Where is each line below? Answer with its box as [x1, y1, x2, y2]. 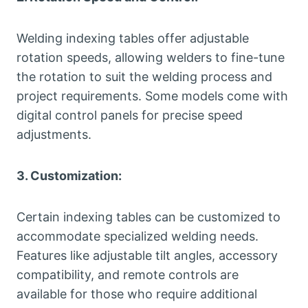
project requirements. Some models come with [16, 89, 288, 104]
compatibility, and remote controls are [16, 267, 239, 283]
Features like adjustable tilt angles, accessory [16, 248, 278, 263]
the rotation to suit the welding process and [16, 69, 272, 85]
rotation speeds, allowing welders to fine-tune [16, 50, 285, 65]
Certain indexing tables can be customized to [16, 210, 280, 225]
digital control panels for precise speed [16, 108, 243, 123]
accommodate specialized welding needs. [16, 229, 258, 244]
